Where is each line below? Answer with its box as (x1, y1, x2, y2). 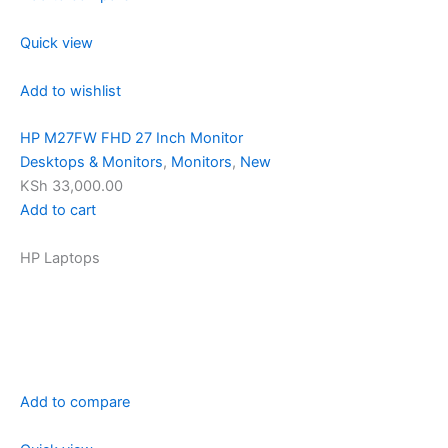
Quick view (20, 33, 93, 52)
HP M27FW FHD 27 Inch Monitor (20, 129, 243, 148)
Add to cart (20, 201, 96, 220)
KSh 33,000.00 (20, 177, 123, 196)
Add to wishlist (20, 81, 121, 100)
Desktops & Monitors (20, 153, 163, 172)
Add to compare (20, 392, 130, 411)
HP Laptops (20, 248, 100, 267)
